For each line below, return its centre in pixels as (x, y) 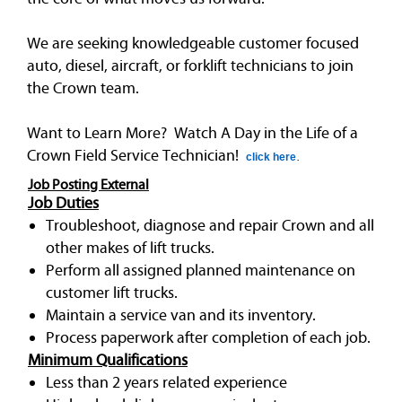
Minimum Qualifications (108, 359)
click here (271, 157)
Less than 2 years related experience (166, 382)
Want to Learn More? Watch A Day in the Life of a (192, 132)
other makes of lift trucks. (130, 247)
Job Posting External (88, 184)
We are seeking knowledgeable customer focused (193, 43)
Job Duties (63, 202)
